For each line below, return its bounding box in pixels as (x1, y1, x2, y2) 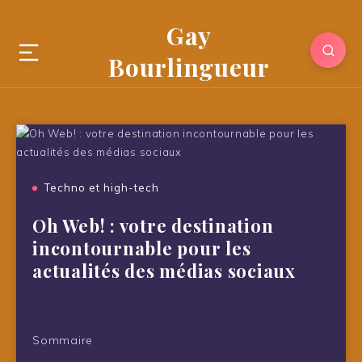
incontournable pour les (32, 236, 251, 260)
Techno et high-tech (44, 181, 159, 194)
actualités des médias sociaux (32, 259, 296, 283)
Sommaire (32, 333, 93, 347)
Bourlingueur (108, 51, 270, 83)
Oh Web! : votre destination (32, 213, 274, 238)
